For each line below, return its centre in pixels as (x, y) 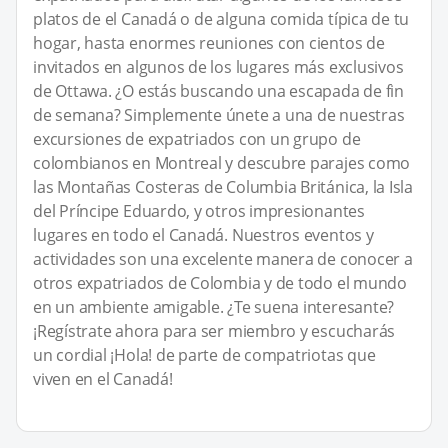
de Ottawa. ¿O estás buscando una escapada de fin (218, 91)
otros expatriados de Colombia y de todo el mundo (220, 283)
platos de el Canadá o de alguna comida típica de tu (221, 19)
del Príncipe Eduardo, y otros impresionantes (199, 211)
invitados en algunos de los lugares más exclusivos (218, 67)
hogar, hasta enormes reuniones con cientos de (209, 43)
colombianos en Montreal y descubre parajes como (222, 163)
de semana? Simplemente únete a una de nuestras (219, 115)
